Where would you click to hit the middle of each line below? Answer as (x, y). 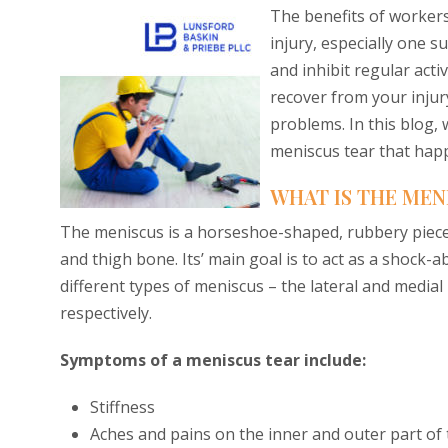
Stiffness (122, 407)
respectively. (106, 313)
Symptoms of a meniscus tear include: (213, 360)
